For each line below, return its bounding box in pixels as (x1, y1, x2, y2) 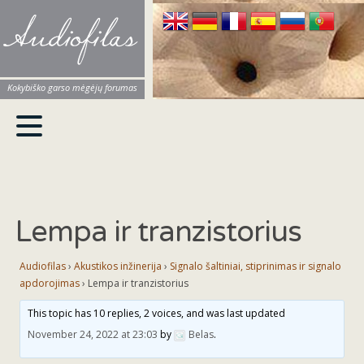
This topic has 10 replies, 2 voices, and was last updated (28, 306, 286, 321)
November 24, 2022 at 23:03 (28, 327, 158, 342)
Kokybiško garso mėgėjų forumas (7, 81, 137, 93)
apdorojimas (19, 276, 80, 291)
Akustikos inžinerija (74, 259, 162, 274)
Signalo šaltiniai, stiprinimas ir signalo (170, 259, 341, 274)
